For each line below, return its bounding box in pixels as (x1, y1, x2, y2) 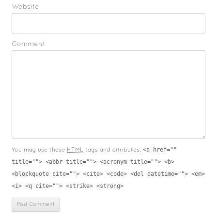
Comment (12, 41, 46, 48)
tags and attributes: (83, 148, 143, 153)
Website (12, 4, 39, 11)
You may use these (12, 148, 67, 153)
